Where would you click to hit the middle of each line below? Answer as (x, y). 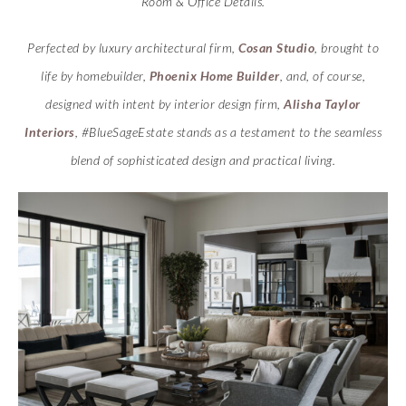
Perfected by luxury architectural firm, (133, 47)
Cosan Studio (276, 47)
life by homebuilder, (95, 75)
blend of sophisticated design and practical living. (203, 159)
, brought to (347, 47)
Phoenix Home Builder (214, 75)
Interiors (50, 131)
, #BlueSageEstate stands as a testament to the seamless (228, 131)
